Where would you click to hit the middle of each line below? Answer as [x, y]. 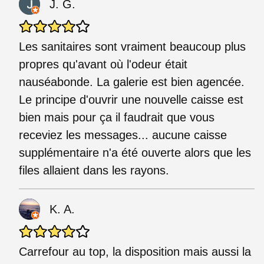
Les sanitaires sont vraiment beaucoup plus [132, 46]
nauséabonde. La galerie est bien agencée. [132, 82]
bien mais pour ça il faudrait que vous [117, 117]
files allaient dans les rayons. [94, 170]
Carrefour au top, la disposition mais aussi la [135, 251]
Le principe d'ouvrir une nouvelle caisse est [131, 99]
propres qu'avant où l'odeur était [103, 64]
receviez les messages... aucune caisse [123, 135]
